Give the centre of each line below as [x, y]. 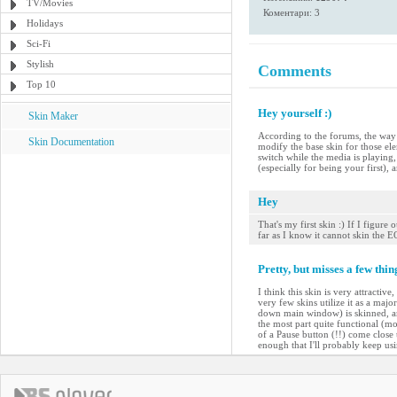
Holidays [45, 23]
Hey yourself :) [295, 113]
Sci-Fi [39, 43]
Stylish [40, 64]
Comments [295, 71]
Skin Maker [53, 116]
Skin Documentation [71, 142]
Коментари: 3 [292, 12]
